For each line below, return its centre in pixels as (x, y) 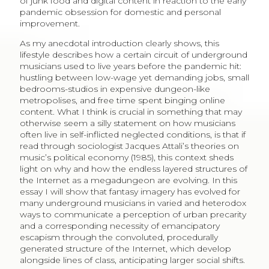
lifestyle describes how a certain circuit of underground (133, 54)
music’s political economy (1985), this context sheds (126, 157)
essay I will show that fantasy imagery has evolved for (130, 191)
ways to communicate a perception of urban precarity (133, 214)
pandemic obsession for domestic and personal (120, 12)
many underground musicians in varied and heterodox (133, 203)
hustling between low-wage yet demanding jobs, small (134, 77)
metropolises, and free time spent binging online (122, 100)
